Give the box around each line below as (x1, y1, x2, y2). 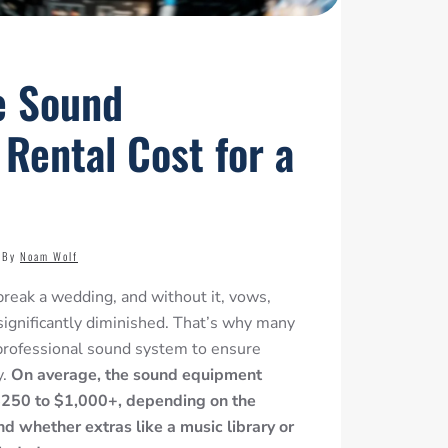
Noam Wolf (20, 247, 78, 264)
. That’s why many (165, 311, 295, 334)
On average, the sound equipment (11, 363, 262, 386)
